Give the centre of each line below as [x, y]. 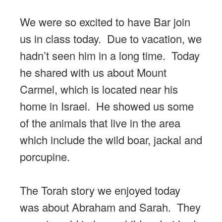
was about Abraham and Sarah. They [110, 207]
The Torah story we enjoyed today [100, 190]
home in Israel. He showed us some [107, 106]
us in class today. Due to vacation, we [111, 39]
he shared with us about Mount [93, 72]
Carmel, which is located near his [99, 89]
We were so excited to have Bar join [105, 22]
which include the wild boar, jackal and [111, 140]
